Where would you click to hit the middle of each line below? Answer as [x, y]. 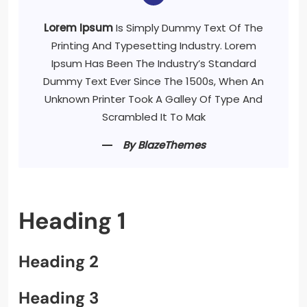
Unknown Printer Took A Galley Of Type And [153, 99]
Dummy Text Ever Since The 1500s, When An [153, 82]
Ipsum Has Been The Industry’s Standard [153, 64]
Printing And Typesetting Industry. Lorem [153, 46]
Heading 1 [72, 221]
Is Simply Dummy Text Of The [188, 28]
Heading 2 [59, 262]
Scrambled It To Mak [153, 117]
